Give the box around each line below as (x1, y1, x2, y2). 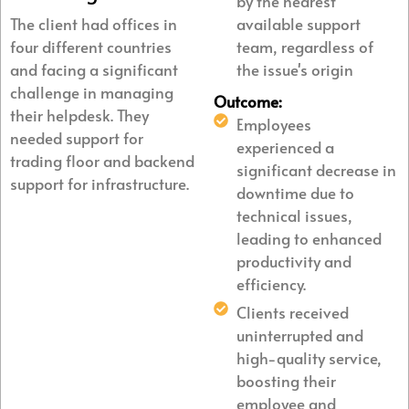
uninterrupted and (236, 323, 363, 346)
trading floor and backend (10, 149, 194, 172)
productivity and (236, 249, 351, 272)
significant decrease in (236, 158, 396, 181)
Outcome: (214, 89, 282, 112)
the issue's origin (236, 58, 353, 80)
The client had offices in (10, 12, 177, 35)
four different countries (10, 35, 172, 58)
